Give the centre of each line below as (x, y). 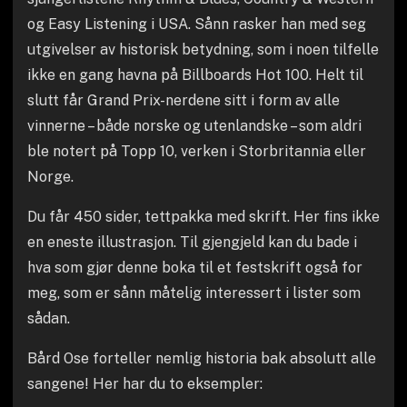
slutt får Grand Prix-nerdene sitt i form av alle (183, 100)
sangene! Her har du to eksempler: (144, 383)
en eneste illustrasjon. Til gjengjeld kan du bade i (192, 242)
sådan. (48, 318)
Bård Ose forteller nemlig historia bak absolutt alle (201, 358)
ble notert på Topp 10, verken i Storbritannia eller (196, 151)
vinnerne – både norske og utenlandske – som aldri (194, 125)
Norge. (50, 176)
